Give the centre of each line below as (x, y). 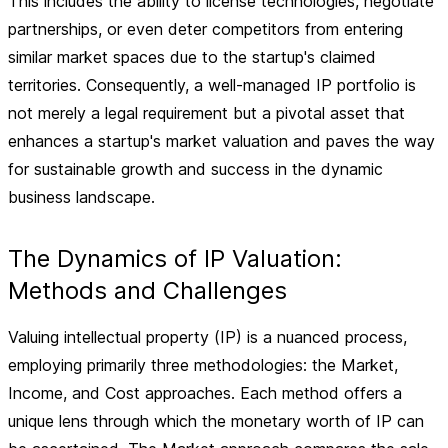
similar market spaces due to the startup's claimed (192, 57)
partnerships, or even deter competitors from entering (205, 29)
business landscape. (81, 197)
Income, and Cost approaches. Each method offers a (205, 393)
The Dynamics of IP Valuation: (175, 258)
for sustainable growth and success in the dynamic (195, 169)
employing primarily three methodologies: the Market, (203, 365)
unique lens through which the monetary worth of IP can (216, 421)
